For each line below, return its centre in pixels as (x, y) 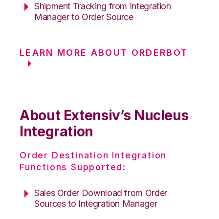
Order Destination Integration (93, 155)
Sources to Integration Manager (96, 203)
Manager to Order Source (84, 17)
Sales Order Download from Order (101, 193)
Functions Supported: (73, 167)
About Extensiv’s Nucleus (104, 115)
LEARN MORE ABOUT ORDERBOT (104, 52)
